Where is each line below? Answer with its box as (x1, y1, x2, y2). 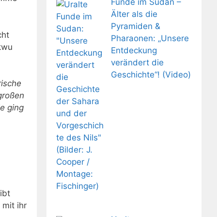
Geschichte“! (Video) (110, 70, 191, 80)
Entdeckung (110, 46, 157, 56)
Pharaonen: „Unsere (110, 33, 189, 44)
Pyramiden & (110, 21, 160, 31)
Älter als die (110, 9, 157, 19)
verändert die (110, 58, 164, 68)
